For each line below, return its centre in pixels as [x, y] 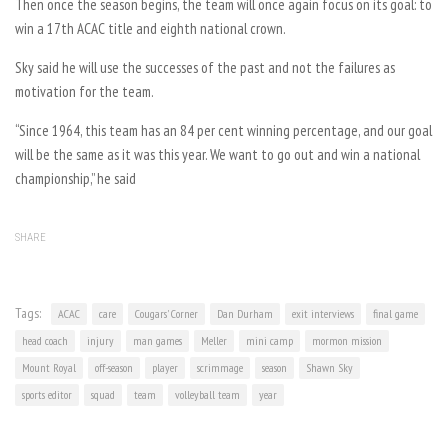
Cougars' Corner [166, 313]
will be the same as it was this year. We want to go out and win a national [217, 154]
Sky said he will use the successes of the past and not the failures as [205, 67]
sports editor [47, 394]
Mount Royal [49, 367]
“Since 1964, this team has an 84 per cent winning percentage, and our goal [223, 130]
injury [100, 340]
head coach [45, 340]
